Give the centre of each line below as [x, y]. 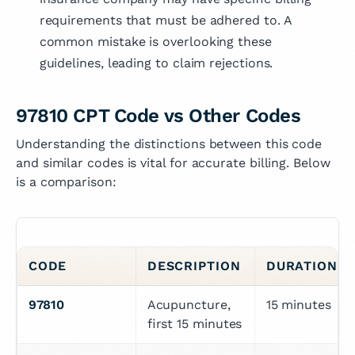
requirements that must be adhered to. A [165, 20]
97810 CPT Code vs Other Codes [158, 116]
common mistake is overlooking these [155, 41]
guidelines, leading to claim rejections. [156, 63]
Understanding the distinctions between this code [169, 144]
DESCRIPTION [194, 266]
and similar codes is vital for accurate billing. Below [173, 163]
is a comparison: [66, 182]
